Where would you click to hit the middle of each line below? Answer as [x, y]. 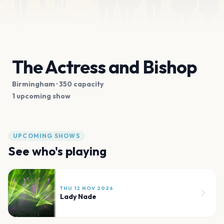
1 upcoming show [41, 96]
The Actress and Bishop [104, 67]
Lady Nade [78, 197]
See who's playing [57, 151]
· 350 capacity [79, 84]
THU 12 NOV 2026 [87, 188]
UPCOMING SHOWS [46, 136]
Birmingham [33, 84]
